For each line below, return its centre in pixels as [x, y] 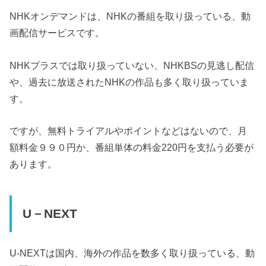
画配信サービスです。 [57, 33]
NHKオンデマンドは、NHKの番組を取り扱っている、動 [130, 16]
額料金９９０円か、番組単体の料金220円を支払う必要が [132, 148]
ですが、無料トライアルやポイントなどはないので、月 [129, 131]
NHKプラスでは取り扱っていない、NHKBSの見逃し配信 [132, 65]
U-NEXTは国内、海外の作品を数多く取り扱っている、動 [132, 253]
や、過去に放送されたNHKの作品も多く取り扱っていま [129, 82]
